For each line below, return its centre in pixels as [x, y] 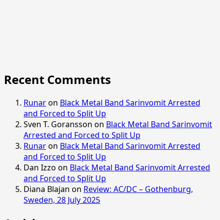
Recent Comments [57, 80]
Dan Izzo [40, 168]
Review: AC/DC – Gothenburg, [138, 189]
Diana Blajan [47, 189]
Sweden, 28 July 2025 [62, 200]
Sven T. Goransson [58, 124]
